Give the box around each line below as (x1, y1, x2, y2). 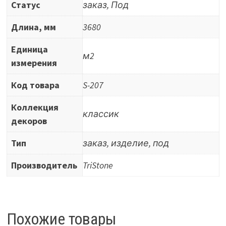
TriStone (82, 159, 113, 171)
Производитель (11, 159, 77, 171)
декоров (11, 115, 47, 127)
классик (82, 107, 119, 120)
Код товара (11, 79, 60, 91)
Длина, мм (11, 21, 56, 33)
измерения (11, 56, 57, 69)
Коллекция (11, 101, 59, 113)
